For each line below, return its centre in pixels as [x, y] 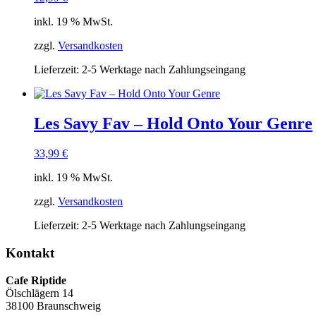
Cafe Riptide [36, 280]
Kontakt [30, 253]
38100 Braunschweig [53, 305]
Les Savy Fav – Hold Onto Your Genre [173, 124]
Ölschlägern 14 [39, 293]
